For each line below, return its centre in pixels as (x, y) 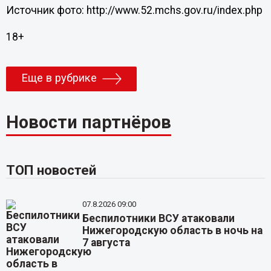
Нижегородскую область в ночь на (173, 231)
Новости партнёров (88, 122)
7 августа (106, 243)
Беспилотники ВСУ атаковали (159, 219)
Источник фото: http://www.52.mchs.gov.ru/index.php (134, 10)
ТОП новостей (51, 170)
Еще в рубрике (59, 78)
